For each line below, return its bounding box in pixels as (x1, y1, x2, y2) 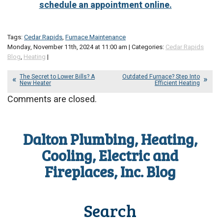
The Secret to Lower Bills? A (20, 72, 95, 81)
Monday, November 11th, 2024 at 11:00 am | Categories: (7, 42, 165, 52)
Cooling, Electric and (42, 145, 178, 165)
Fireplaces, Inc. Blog (44, 162, 176, 181)
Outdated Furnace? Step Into (122, 72, 200, 81)
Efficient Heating (155, 79, 200, 87)
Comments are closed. (7, 93, 97, 106)
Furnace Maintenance (65, 32, 126, 42)
